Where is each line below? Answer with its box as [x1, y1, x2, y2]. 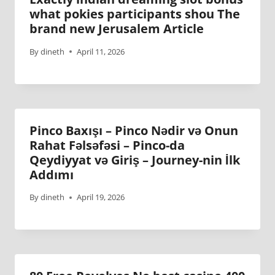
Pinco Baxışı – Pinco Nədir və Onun [29, 122, 238, 139]
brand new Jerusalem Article [29, 20, 204, 37]
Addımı [29, 166, 74, 183]
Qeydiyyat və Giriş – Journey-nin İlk [29, 151, 240, 168]
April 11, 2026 [77, 45, 125, 57]
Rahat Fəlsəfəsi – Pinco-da [29, 136, 185, 153]
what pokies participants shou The [29, 5, 240, 22]
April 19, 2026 [77, 192, 125, 203]
